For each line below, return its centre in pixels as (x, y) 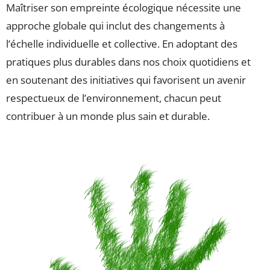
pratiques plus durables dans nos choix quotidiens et (128, 62)
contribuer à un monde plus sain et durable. (108, 116)
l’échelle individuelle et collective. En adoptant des (122, 44)
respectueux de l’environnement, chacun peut (114, 98)
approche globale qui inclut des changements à (115, 26)
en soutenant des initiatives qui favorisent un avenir (126, 80)
